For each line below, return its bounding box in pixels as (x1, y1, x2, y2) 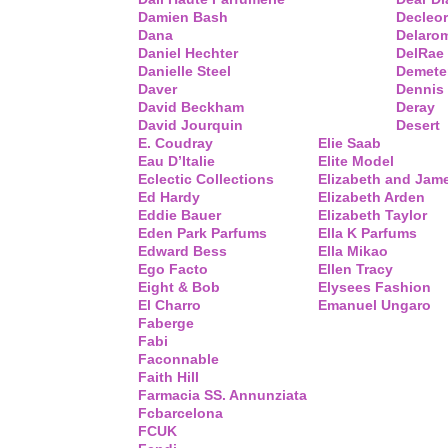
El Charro (138, 297, 201, 313)
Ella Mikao (318, 243, 388, 259)
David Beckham (138, 99, 244, 115)
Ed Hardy (138, 189, 200, 205)
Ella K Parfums (318, 225, 417, 241)
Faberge (138, 315, 194, 331)
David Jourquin (138, 117, 243, 133)
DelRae (396, 45, 444, 61)
